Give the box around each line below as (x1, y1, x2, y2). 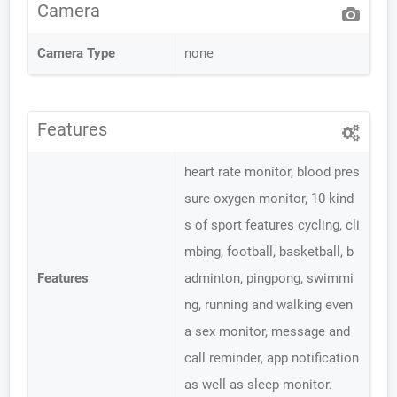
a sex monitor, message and (184, 323, 350, 339)
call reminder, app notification (184, 350, 359, 366)
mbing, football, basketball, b (184, 244, 354, 260)
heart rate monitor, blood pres (184, 164, 360, 180)
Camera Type (37, 45, 115, 61)
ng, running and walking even (184, 297, 353, 313)
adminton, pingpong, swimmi (184, 270, 354, 286)
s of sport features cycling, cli (184, 217, 360, 233)
